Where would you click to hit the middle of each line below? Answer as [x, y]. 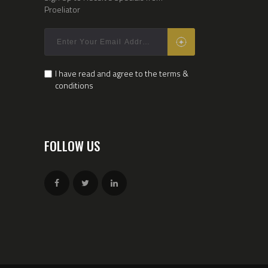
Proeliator [62, 9]
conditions [74, 86]
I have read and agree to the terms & [121, 74]
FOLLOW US [72, 146]
